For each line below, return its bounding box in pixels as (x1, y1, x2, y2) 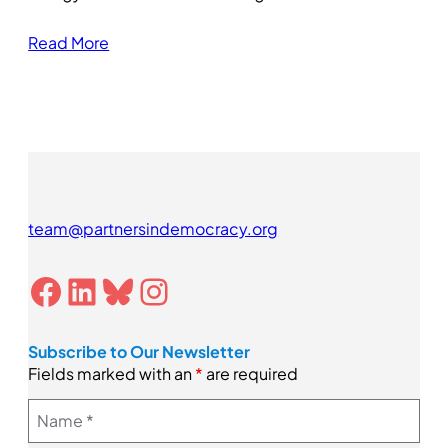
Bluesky (99, 267, 119, 313)
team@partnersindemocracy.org (28, 218, 279, 240)
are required (203, 363, 299, 385)
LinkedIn (63, 267, 85, 313)
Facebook (27, 267, 48, 313)
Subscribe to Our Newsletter (28, 341, 251, 363)
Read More (28, 32, 110, 54)
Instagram (135, 267, 169, 313)
